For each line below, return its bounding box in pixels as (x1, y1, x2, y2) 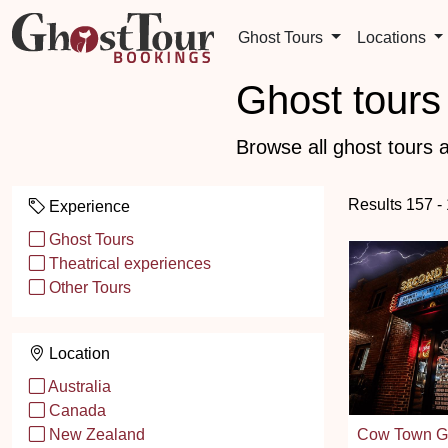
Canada (45, 402, 106, 419)
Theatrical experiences (45, 255, 211, 272)
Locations (356, 29, 430, 46)
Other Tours (45, 279, 131, 296)
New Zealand (45, 426, 145, 443)
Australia (45, 378, 111, 395)
